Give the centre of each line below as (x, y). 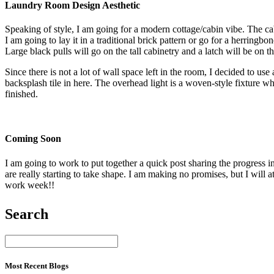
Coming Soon (33, 139)
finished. (21, 94)
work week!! (30, 185)
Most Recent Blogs (37, 265)
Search (27, 214)
